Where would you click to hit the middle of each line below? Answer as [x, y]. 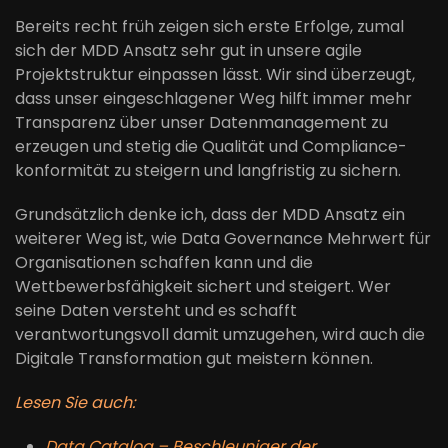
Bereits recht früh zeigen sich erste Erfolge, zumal [209, 26]
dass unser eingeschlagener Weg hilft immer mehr [213, 98]
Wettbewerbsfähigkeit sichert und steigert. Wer [203, 286]
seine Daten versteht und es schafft [156, 310]
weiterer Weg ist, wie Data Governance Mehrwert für [223, 238]
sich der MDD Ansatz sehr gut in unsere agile [188, 50]
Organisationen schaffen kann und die [164, 262]
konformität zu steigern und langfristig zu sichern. [208, 170]
